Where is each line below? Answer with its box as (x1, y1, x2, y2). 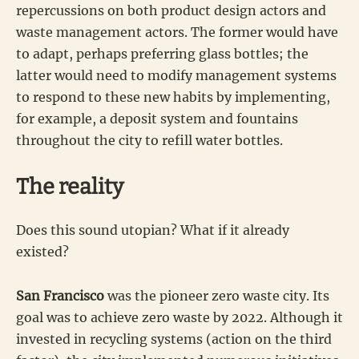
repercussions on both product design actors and (16, 2, 326, 18)
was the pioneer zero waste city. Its (104, 287, 329, 304)
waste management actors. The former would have (16, 23, 338, 40)
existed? (16, 243, 69, 260)
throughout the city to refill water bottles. (16, 131, 283, 148)
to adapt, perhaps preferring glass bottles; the (16, 45, 309, 62)
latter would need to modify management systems (16, 67, 337, 83)
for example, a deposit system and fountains (16, 110, 298, 127)
